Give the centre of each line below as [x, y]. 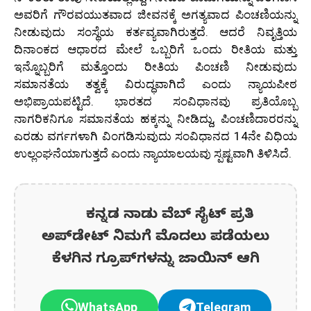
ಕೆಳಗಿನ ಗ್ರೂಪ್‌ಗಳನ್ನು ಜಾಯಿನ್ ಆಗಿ [155, 260]
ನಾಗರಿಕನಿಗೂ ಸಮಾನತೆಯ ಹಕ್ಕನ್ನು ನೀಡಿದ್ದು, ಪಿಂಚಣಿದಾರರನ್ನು [155, 118]
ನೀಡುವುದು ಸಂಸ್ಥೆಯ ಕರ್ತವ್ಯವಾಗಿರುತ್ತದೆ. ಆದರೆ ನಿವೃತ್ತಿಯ [155, 32]
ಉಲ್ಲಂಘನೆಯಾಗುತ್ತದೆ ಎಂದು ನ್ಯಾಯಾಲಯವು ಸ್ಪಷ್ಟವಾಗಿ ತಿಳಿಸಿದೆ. [153, 153]
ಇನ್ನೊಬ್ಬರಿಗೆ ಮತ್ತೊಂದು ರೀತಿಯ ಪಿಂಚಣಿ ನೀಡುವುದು [155, 66]
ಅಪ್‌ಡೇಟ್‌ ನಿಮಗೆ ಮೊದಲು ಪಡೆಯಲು [155, 238]
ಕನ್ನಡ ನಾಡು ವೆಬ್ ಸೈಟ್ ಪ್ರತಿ [155, 216]
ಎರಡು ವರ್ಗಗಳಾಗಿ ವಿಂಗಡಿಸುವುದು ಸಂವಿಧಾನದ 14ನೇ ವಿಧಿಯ [155, 136]
